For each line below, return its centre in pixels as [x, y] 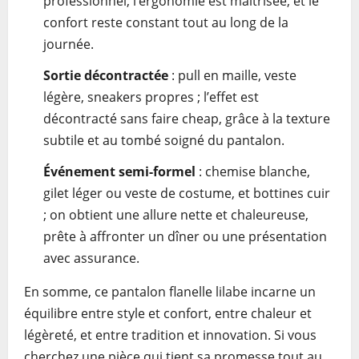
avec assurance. [91, 258]
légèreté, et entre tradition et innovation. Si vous [170, 335]
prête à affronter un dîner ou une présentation [185, 236]
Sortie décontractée [106, 75]
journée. [69, 44]
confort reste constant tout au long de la [166, 22]
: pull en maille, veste [232, 75]
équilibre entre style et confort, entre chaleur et [168, 313]
